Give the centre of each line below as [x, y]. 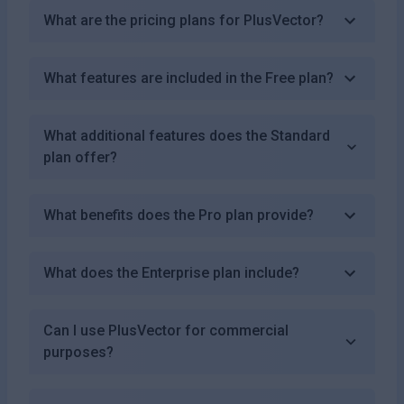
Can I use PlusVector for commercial [166, 330]
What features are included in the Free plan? [188, 78]
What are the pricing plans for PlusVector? [184, 20]
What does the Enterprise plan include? [171, 272]
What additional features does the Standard [187, 135]
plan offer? [80, 157]
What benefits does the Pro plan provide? [179, 215]
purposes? [78, 352]
